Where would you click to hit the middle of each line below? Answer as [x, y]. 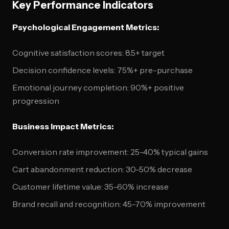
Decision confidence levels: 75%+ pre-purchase [102, 70]
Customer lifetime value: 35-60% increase [90, 187]
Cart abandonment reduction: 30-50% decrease [102, 169]
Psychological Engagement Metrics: [86, 27]
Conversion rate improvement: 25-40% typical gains [110, 152]
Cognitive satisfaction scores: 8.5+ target [88, 53]
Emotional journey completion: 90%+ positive [98, 87]
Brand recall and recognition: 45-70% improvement [109, 204]
